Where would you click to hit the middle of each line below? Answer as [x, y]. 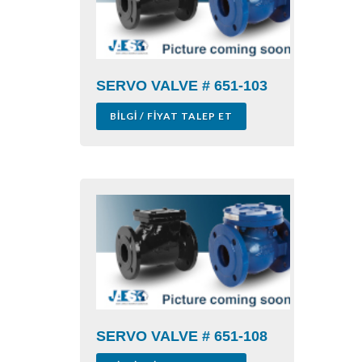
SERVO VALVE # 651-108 [182, 336]
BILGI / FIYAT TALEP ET [171, 116]
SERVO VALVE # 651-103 [182, 86]
